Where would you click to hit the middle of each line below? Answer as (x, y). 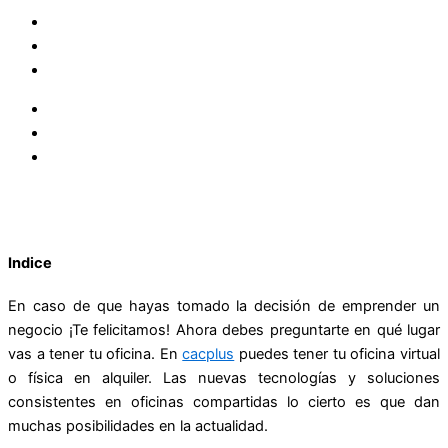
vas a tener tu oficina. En (95, 354)
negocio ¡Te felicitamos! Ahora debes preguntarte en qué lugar (224, 330)
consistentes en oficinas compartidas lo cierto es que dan (224, 402)
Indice (30, 263)
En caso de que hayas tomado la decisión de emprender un (224, 306)
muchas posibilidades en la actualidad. (138, 426)
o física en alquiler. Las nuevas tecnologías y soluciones (224, 378)
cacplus (208, 354)
